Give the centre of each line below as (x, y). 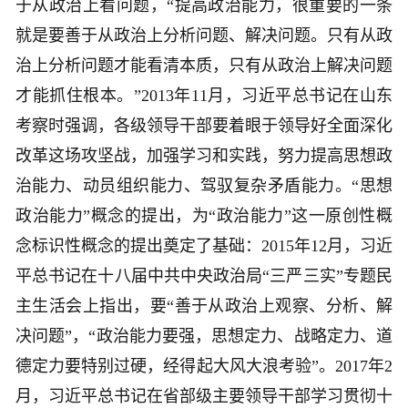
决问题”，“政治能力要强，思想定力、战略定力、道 (204, 337)
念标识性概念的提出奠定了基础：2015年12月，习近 (204, 246)
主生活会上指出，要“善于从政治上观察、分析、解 (204, 306)
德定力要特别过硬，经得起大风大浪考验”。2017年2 (204, 367)
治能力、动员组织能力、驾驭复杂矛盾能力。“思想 (204, 186)
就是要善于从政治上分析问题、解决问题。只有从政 (204, 36)
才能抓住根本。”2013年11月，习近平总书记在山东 (204, 96)
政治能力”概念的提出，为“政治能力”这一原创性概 (204, 216)
